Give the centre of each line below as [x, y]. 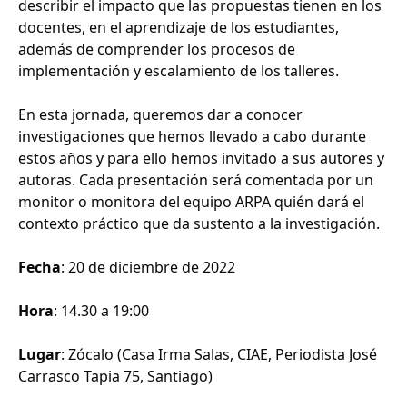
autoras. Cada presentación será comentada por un [196, 180]
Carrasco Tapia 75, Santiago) [115, 377]
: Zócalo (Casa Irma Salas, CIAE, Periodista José [219, 355]
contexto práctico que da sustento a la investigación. [199, 224]
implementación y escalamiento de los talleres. [179, 71]
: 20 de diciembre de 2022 [148, 268]
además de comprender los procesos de [157, 50]
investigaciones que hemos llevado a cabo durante [192, 137]
